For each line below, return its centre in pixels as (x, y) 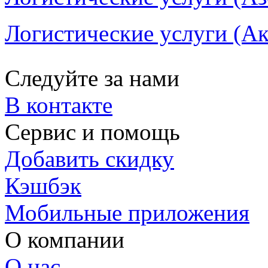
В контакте (59, 105)
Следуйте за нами (92, 78)
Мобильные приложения (127, 213)
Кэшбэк (43, 186)
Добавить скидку (89, 159)
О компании (65, 240)
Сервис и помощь (92, 132)
